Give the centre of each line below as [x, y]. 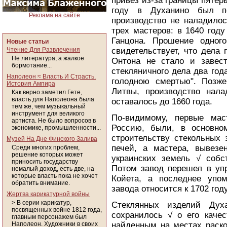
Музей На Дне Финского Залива [52, 139]
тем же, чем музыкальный [49, 106]
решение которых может [47, 155]
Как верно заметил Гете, [47, 92]
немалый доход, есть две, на [53, 169]
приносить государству [45, 162]
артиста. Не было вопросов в [54, 121]
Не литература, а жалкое [48, 58]
